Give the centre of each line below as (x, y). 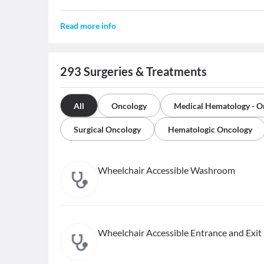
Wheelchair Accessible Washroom (166, 170)
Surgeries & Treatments (144, 71)
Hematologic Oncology (210, 129)
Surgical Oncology (107, 129)
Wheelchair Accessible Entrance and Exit (180, 232)
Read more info (88, 26)
